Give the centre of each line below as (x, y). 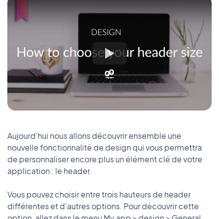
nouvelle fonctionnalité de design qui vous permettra (105, 148)
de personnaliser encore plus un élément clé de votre (105, 159)
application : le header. (50, 171)
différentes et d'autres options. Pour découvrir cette (103, 206)
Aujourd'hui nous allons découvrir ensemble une (94, 136)
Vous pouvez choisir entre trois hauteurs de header (99, 195)
